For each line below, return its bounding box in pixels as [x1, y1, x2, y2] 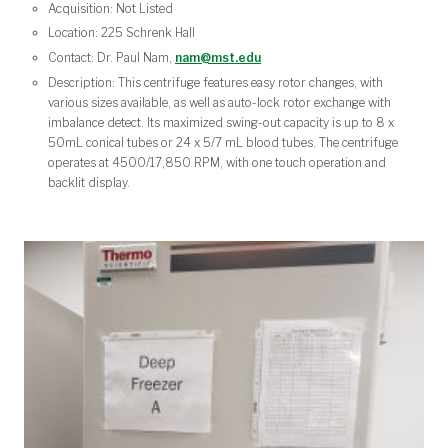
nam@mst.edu [175, 50, 261, 66]
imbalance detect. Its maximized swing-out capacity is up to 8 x [48, 114, 394, 130]
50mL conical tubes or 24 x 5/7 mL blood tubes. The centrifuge [48, 134, 398, 150]
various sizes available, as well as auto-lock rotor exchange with [48, 94, 391, 110]
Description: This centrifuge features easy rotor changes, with [48, 74, 383, 90]
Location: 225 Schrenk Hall [48, 25, 195, 41]
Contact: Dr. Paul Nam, [48, 50, 175, 66]
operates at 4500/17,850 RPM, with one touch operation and [48, 154, 386, 170]
